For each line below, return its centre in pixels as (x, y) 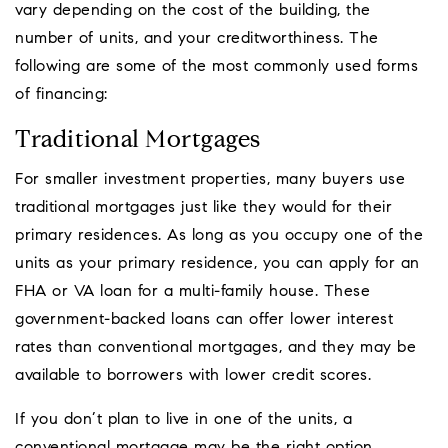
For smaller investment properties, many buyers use (210, 180)
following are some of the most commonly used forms (216, 67)
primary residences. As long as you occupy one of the (219, 236)
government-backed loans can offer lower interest (204, 320)
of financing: (61, 95)
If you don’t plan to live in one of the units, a (183, 420)
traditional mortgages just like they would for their (203, 208)
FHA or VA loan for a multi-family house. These (192, 292)
